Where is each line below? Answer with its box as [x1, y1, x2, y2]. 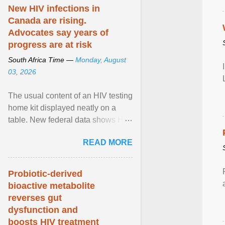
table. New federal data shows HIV [8, 116, 131, 124]
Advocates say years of [8, 28, 108, 38]
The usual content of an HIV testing [8, 91, 133, 100]
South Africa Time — [8, 56, 75, 64]
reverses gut [8, 193, 62, 203]
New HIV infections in [8, 4, 100, 14]
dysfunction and [8, 205, 78, 215]
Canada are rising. [8, 16, 86, 26]
